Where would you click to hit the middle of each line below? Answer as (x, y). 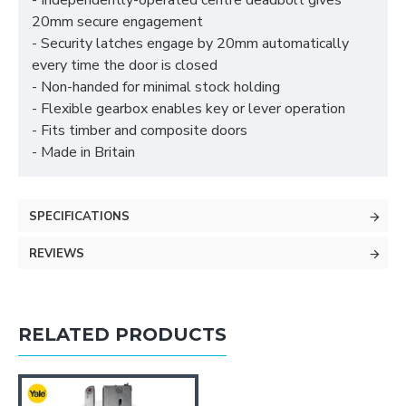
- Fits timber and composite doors (140, 131)
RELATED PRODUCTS (122, 334)
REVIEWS (57, 254)
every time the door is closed (125, 66)
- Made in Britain (83, 153)
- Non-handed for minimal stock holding (156, 87)
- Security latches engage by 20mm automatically (190, 44)
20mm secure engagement (117, 22)
